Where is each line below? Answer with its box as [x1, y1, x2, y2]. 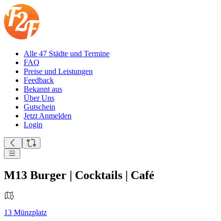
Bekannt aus [24, 85, 62, 93]
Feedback [24, 76, 54, 84]
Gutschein [24, 103, 55, 111]
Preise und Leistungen [24, 67, 93, 75]
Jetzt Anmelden [24, 111, 72, 120]
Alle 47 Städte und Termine [24, 49, 110, 58]
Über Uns [24, 94, 54, 102]
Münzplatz [14, 208, 47, 217]
